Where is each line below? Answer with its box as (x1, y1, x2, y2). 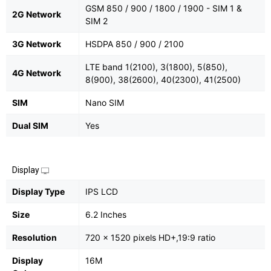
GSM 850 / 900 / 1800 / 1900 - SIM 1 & (85, 3, 242, 14)
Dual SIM (12, 120, 48, 131)
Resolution (12, 232, 57, 243)
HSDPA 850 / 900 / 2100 (85, 39, 184, 50)
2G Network (12, 9, 61, 20)
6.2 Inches (85, 209, 126, 220)
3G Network (12, 39, 61, 50)
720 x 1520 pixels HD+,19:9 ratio (85, 232, 215, 243)
